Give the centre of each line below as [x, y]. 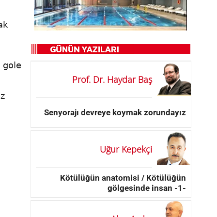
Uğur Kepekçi [126, 149]
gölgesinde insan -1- [147, 188]
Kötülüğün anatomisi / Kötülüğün [123, 178]
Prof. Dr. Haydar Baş [112, 80]
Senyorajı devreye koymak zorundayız [115, 112]
